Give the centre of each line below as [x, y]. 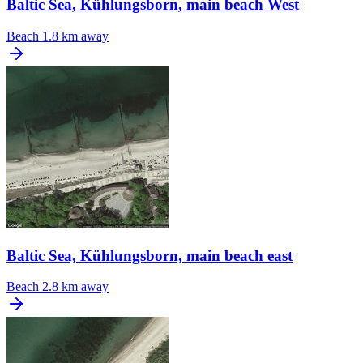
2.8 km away [75, 287]
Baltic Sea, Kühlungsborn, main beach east [149, 255]
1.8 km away [75, 36]
